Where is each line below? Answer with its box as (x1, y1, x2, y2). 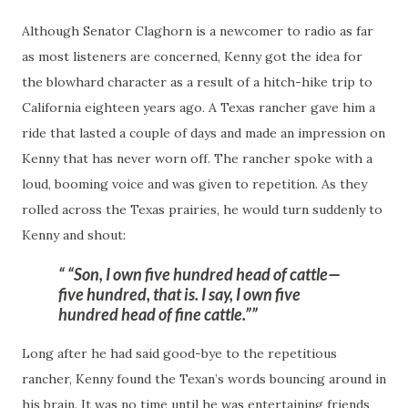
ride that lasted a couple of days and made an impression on (22, 125, 385, 142)
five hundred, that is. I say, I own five (58, 284, 301, 305)
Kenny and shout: (22, 227, 126, 244)
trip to (328, 74, 372, 91)
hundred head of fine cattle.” (58, 304, 251, 325)
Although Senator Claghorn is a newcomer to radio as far (22, 23, 373, 40)
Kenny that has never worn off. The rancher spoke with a (22, 150, 372, 168)
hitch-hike (263, 74, 328, 91)
